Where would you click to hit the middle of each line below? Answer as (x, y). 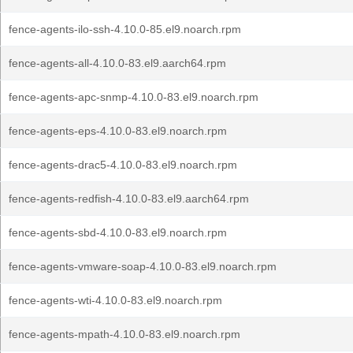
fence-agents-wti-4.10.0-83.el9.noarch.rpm (115, 300)
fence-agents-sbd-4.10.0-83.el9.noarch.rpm (118, 232)
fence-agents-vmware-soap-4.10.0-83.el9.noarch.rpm (143, 266)
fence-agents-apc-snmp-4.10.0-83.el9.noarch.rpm (134, 97)
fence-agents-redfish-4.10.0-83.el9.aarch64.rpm (129, 199)
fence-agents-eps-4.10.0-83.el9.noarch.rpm (118, 131)
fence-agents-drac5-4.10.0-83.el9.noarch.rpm (123, 165)
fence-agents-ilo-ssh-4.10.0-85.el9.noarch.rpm (125, 29)
